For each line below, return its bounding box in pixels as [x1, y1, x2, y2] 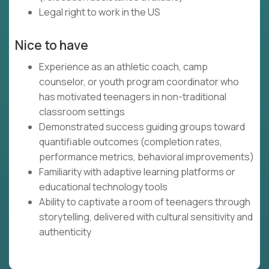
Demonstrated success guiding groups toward [39, 120, 245, 134]
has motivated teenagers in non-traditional [39, 90, 226, 104]
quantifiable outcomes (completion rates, [39, 135, 222, 149]
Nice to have [15, 37, 88, 54]
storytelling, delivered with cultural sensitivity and [39, 210, 253, 224]
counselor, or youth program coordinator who [39, 75, 239, 89]
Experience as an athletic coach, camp [39, 60, 208, 74]
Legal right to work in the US [39, 5, 160, 19]
